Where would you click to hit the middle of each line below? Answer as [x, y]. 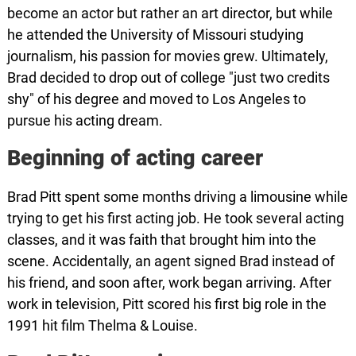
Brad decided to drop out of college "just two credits [168, 77]
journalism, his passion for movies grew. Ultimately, [167, 56]
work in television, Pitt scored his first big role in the [166, 304]
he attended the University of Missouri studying [155, 35]
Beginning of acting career [135, 158]
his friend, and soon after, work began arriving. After [169, 282]
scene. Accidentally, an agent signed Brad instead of [170, 261]
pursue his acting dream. [85, 120]
